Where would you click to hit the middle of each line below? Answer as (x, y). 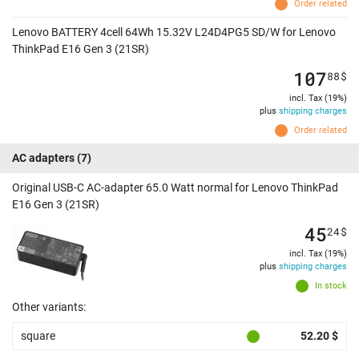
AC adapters (43, 158)
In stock (331, 286)
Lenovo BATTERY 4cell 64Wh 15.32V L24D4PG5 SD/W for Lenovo (174, 32)
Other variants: (49, 307)
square (38, 336)
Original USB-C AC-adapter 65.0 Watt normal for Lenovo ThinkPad (175, 188)
